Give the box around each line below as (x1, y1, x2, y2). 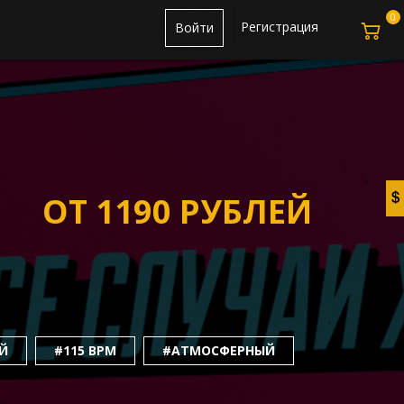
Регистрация (241, 18, 318, 35)
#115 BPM (53, 342, 116, 359)
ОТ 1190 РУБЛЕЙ (42, 189, 312, 234)
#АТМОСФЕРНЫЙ (161, 342, 275, 359)
